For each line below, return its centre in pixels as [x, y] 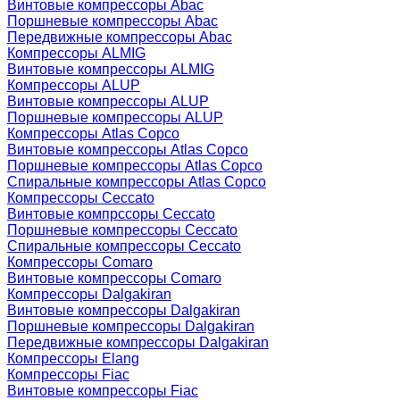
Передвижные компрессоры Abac [120, 37]
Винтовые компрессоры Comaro [114, 278]
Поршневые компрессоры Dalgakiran [131, 326]
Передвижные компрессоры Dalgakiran [138, 342]
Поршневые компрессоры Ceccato [122, 229]
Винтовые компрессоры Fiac [103, 390]
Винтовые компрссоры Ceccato [111, 213]
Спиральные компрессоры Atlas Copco [137, 181]
